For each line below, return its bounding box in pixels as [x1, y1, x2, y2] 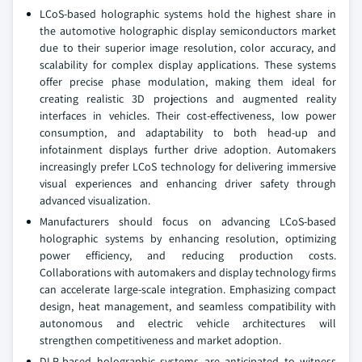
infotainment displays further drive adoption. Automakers [40, 142, 336, 157]
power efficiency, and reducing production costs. [40, 248, 336, 263]
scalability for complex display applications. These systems [40, 57, 336, 72]
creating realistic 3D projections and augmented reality [40, 91, 336, 106]
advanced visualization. [40, 193, 150, 208]
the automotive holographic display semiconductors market [40, 23, 336, 38]
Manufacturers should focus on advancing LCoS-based [40, 214, 336, 229]
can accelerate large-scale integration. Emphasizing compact [40, 282, 336, 297]
